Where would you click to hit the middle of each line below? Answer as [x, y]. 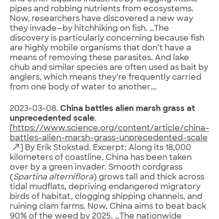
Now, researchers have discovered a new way [101, 19]
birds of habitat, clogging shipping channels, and [106, 197]
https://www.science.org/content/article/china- [111, 128]
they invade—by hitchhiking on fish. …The [89, 29]
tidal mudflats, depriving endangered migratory [105, 187]
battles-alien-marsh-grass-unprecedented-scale [109, 138]
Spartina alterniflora [53, 177]
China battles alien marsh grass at [128, 109]
